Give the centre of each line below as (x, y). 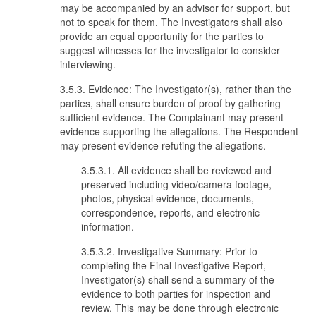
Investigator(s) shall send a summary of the (178, 279)
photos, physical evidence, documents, (168, 198)
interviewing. (88, 64)
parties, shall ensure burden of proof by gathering (170, 103)
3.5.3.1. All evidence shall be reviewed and (176, 170)
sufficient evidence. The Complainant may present (172, 117)
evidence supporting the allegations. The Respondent (179, 131)
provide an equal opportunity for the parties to (162, 36)
